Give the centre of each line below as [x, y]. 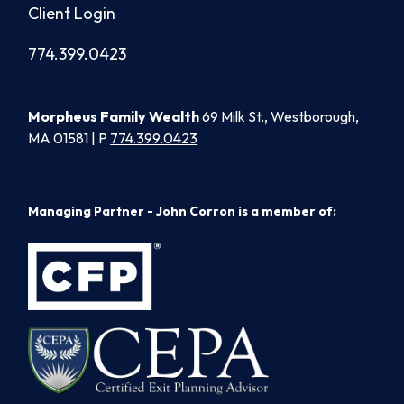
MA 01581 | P [69, 138]
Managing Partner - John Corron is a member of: [183, 211]
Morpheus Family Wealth [114, 116]
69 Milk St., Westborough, [280, 116]
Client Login [72, 13]
